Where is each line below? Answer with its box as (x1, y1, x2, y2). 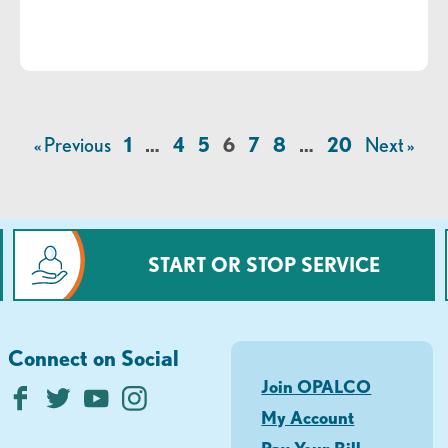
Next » (365, 132, 414, 156)
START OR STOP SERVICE (147, 252, 380, 276)
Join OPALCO (261, 375, 372, 396)
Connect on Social (8, 344, 180, 370)
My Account (261, 406, 355, 427)
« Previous (34, 132, 111, 156)
